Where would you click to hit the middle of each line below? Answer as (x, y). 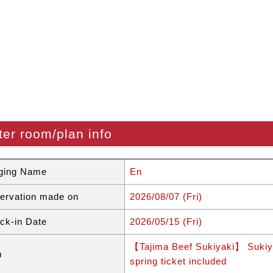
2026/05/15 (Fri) (166, 222)
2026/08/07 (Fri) (166, 197)
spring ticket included (178, 261)
